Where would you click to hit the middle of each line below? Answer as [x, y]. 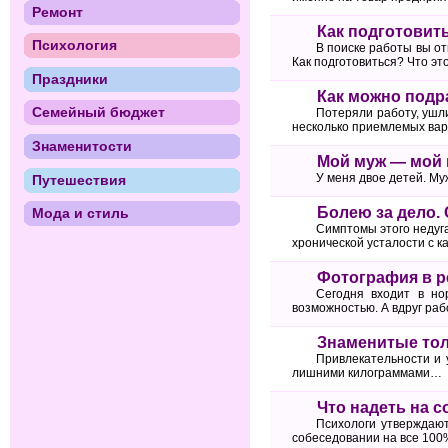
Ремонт [57, 11]
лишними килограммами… [367, 373]
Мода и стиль [80, 213]
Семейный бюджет [98, 112]
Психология [74, 45]
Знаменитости [81, 146]
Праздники [69, 78]
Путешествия [78, 179]
